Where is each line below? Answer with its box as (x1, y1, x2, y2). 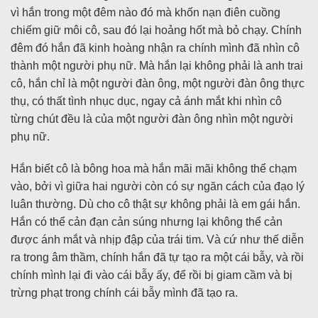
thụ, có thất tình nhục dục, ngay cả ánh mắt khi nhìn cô (11, 94, 282, 107)
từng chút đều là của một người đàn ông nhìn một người (11, 112, 293, 125)
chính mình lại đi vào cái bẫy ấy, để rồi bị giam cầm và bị (11, 269, 292, 282)
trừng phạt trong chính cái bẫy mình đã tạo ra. (11, 287, 238, 300)
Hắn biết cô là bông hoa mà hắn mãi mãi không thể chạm (11, 163, 297, 175)
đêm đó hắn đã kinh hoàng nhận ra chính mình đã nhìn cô (11, 41, 300, 54)
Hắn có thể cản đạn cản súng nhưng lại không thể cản (11, 216, 283, 229)
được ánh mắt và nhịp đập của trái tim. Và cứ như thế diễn (11, 234, 304, 246)
